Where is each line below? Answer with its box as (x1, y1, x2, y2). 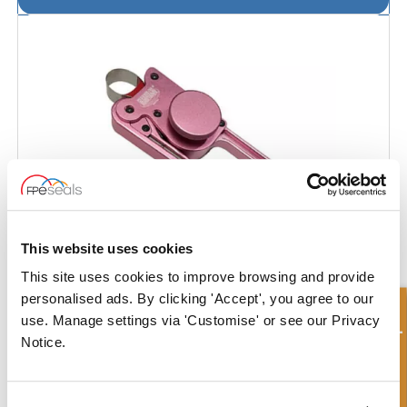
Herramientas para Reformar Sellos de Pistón (32, 320, 272, 335)
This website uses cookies (21, 240, 194, 256)
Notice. (21, 334, 66, 351)
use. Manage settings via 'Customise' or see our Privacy (21, 313, 381, 329)
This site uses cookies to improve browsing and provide (21, 269, 374, 285)
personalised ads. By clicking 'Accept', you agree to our (21, 291, 373, 307)
